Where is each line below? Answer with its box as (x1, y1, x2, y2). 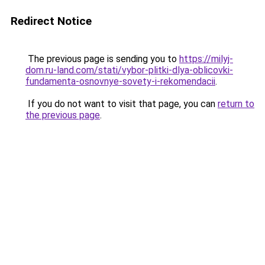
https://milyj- (179, 53, 233, 64)
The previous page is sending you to (25, 53, 179, 64)
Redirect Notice (11, 14, 92, 28)
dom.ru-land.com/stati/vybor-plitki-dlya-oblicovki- (25, 64, 233, 76)
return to (218, 98, 254, 109)
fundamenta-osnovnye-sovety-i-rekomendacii (25, 76, 215, 87)
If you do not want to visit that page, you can (25, 98, 218, 109)
